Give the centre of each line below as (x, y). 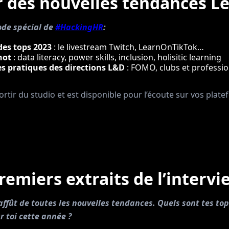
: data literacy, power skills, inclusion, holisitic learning (117, 57)
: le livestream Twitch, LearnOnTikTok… (128, 47)
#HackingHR (79, 27)
